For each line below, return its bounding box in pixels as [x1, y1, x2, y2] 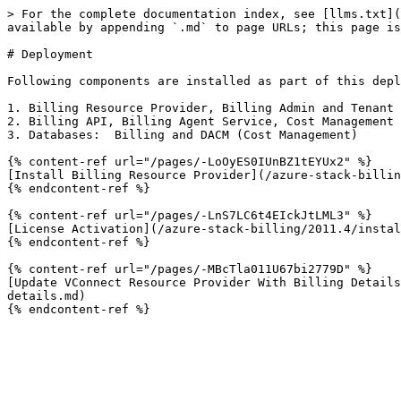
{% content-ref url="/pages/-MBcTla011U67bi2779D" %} [7, 262, 372, 276]
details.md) [7, 289, 86, 303]
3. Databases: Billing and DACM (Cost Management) [7, 128, 358, 141]
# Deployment [7, 47, 93, 61]
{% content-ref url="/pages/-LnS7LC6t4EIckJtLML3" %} [7, 209, 372, 222]
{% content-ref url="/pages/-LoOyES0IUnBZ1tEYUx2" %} [7, 155, 372, 168]
